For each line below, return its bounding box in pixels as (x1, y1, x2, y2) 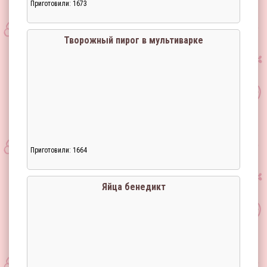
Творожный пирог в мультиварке (64, 35, 203, 46)
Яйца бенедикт (101, 181, 166, 193)
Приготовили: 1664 (30, 146, 87, 154)
